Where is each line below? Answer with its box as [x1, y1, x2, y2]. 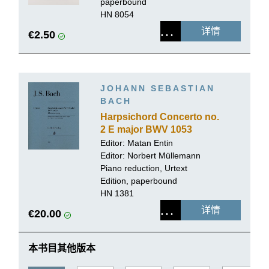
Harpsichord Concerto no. [100, 111, 219, 122]
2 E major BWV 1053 [100, 124, 192, 134]
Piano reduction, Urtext [100, 163, 187, 173]
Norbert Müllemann [127, 150, 201, 160]
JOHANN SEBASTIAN [100, 83, 215, 93]
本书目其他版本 [28, 243, 95, 253]
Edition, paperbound [100, 175, 177, 186]
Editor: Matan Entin [100, 138, 173, 148]
